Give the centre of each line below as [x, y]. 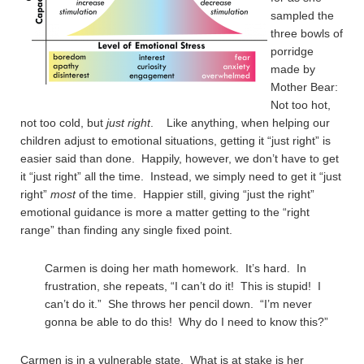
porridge [292, 51]
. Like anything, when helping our [240, 123]
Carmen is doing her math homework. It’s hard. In [175, 268]
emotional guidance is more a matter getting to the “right [165, 212]
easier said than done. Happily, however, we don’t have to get [180, 158]
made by [293, 69]
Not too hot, [301, 105]
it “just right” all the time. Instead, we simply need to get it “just [181, 176]
